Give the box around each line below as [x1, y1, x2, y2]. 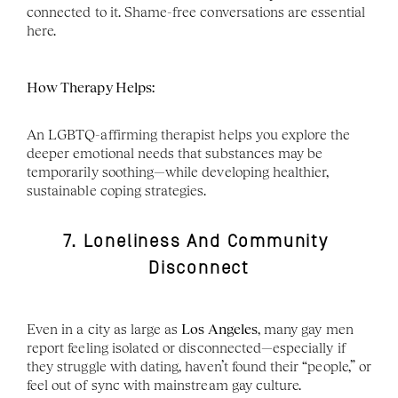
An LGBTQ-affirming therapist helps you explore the [27, 126, 351, 143]
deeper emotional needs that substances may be [27, 145, 323, 162]
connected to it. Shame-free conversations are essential [27, 4, 365, 20]
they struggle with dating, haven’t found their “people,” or [27, 358, 371, 375]
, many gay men [257, 321, 354, 338]
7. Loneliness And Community [63, 232, 329, 251]
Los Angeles [181, 321, 258, 338]
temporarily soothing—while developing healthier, [27, 163, 330, 180]
